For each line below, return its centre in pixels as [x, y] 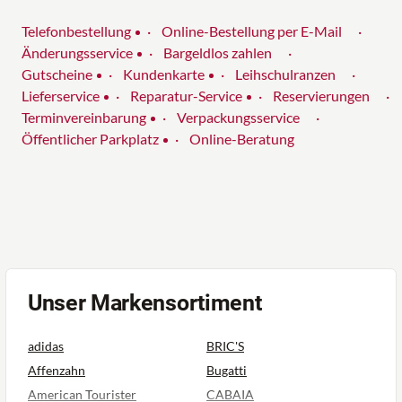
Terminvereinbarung [84, 118]
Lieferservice [61, 96]
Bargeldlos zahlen [218, 53]
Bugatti [227, 371]
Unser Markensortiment [145, 303]
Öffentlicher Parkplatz [90, 139]
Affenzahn [57, 371]
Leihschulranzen [285, 74]
